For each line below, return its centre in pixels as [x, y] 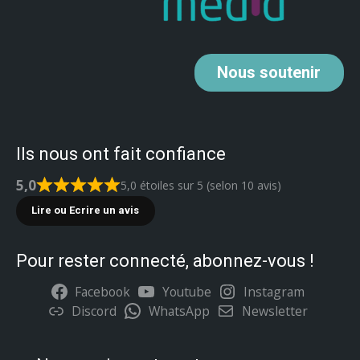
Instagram [274, 291]
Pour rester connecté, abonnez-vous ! [165, 260]
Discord [94, 311]
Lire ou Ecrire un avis [86, 211]
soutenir [290, 73]
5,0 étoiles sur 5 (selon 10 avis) [201, 185]
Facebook [103, 291]
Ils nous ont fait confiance [121, 153]
